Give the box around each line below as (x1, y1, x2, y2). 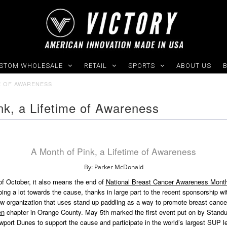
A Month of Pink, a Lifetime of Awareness (31, 144, 196, 158)
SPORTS (128, 61, 155, 69)
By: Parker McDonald (84, 163, 143, 172)
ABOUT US (176, 61, 211, 69)
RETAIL (84, 61, 107, 69)
